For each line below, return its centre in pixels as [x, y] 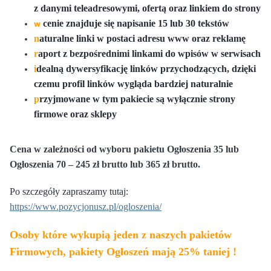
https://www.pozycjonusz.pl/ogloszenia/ [86, 206]
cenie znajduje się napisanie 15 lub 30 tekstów [136, 23]
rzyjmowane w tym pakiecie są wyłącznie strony [137, 99]
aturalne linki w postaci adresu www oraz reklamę [142, 38]
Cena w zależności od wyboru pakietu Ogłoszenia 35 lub [124, 149]
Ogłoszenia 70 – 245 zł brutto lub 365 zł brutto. [105, 164]
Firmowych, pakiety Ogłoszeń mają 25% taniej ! [123, 251]
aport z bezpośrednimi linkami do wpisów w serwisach [149, 53]
